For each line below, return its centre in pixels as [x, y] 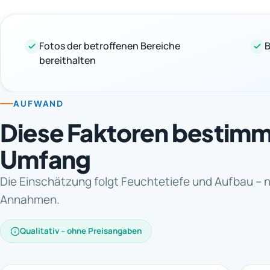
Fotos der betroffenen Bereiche [110, 46]
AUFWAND [39, 103]
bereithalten [67, 60]
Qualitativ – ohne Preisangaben [81, 231]
